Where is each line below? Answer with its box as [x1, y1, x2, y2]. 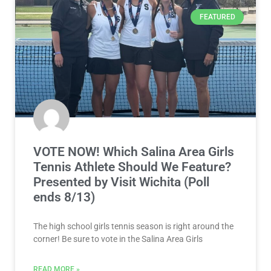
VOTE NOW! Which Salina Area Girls [33, 144, 234, 159]
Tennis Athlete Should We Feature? [33, 159, 231, 174]
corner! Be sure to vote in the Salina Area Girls [33, 233, 203, 244]
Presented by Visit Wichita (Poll [33, 174, 209, 189]
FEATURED [199, 13, 235, 22]
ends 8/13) [33, 189, 95, 204]
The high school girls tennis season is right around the [33, 221, 233, 231]
